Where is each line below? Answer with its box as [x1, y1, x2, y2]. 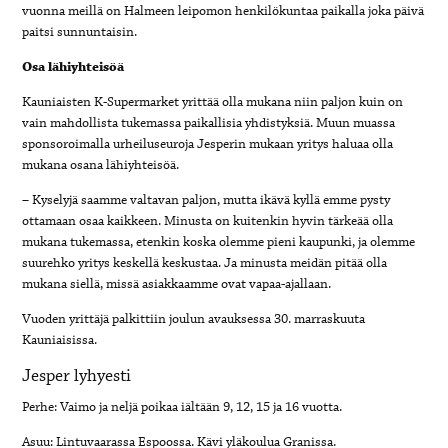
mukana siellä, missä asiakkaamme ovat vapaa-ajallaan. [22, 274, 332, 293]
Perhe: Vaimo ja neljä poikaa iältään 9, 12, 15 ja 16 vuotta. [22, 397, 343, 416]
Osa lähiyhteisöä [22, 57, 125, 76]
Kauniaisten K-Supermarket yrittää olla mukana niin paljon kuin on [22, 92, 404, 111]
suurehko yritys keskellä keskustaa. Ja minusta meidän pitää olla [22, 253, 388, 272]
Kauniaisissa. [22, 330, 98, 349]
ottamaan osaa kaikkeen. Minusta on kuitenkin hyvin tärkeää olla [22, 211, 394, 230]
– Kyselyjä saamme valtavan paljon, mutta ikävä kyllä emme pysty [22, 190, 391, 209]
